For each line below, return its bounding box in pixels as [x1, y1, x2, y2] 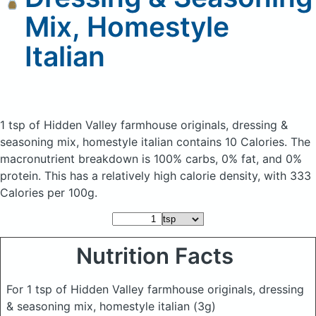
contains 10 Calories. [176, 135, 291, 149]
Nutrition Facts [76, 243, 240, 269]
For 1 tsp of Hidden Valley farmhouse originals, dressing [6, 282, 304, 296]
